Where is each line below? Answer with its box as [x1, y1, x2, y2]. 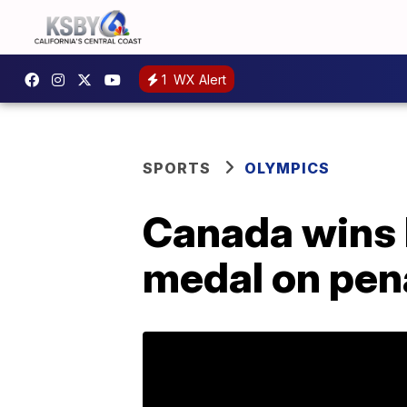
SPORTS [143, 159, 211, 177]
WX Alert [170, 71, 226, 87]
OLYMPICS [244, 159, 330, 177]
